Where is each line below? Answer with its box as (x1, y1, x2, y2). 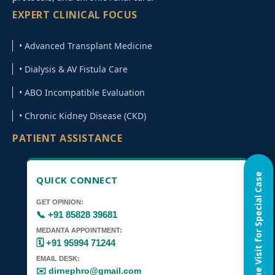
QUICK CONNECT (36, 174, 118, 186)
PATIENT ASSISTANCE (12, 131, 122, 145)
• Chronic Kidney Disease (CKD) (19, 110, 146, 122)
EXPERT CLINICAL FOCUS (12, 8, 137, 21)
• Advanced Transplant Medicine (19, 40, 152, 52)
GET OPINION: (36, 198, 83, 206)
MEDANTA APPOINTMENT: (36, 227, 122, 234)
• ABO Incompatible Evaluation (19, 87, 145, 98)
